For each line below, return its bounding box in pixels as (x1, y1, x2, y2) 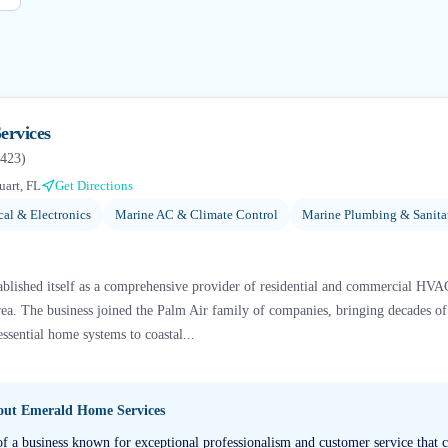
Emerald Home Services (21, 403, 165, 418)
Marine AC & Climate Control (115, 207, 278, 222)
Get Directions (55, 178, 133, 193)
